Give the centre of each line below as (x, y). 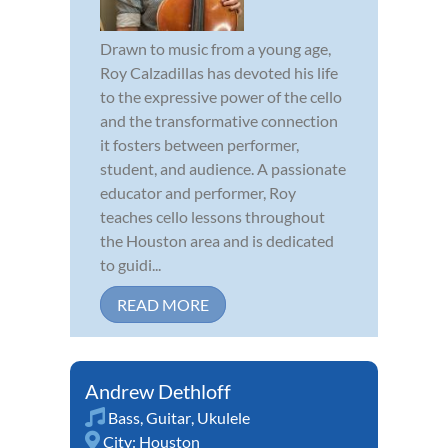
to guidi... (130, 264)
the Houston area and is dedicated (217, 240)
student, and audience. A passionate (223, 168)
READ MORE (163, 304)
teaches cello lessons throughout (212, 216)
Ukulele (223, 417)
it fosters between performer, (199, 144)
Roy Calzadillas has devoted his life (219, 72)
